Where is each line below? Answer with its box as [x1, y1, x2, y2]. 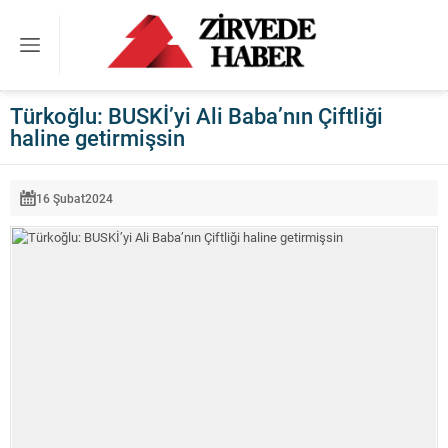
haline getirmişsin [10, 123, 185, 152]
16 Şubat [36, 190, 85, 206]
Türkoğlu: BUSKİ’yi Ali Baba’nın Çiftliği [10, 101, 383, 130]
